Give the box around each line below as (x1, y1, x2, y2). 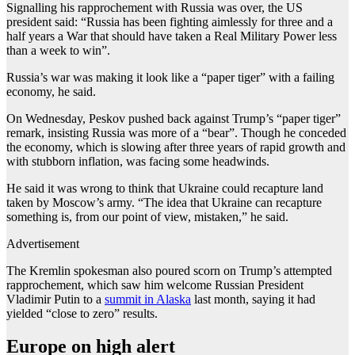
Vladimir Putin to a (6, 292, 105, 306)
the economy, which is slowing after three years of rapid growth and (6, 139, 345, 154)
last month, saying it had (191, 292, 315, 306)
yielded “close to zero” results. (6, 306, 158, 320)
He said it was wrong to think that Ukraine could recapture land (6, 181, 323, 195)
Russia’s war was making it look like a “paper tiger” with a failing (6, 70, 334, 84)
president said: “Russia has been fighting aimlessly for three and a (6, 14, 333, 29)
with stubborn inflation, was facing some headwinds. (6, 154, 269, 168)
